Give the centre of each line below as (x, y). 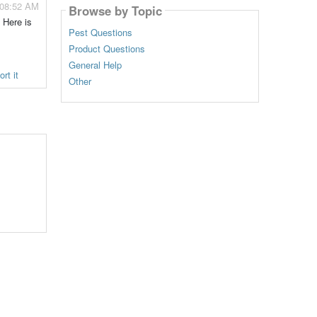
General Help (95, 65)
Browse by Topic (115, 10)
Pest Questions (100, 33)
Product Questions (106, 49)
